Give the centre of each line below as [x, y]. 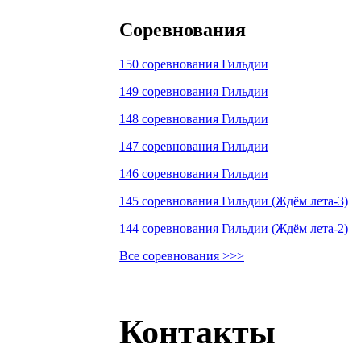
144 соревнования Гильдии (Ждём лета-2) [234, 228]
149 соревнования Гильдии [194, 91]
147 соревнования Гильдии [194, 146]
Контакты [197, 331]
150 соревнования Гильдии [194, 64]
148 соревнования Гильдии [194, 118]
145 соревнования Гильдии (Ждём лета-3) [234, 201]
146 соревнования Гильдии [194, 173]
